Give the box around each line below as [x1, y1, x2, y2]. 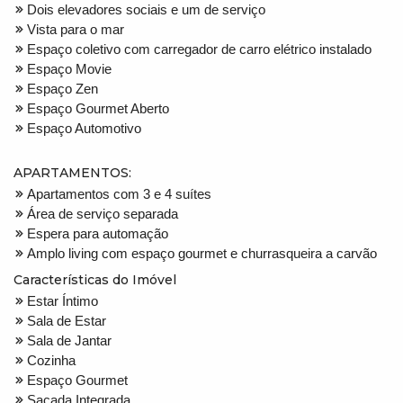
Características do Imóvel [13, 271, 176, 288]
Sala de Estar [27, 312, 106, 328]
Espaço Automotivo [27, 120, 141, 136]
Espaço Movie [27, 60, 112, 76]
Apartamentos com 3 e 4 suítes [27, 185, 211, 201]
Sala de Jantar [27, 332, 112, 348]
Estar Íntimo [27, 292, 98, 309]
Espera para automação [27, 225, 168, 241]
